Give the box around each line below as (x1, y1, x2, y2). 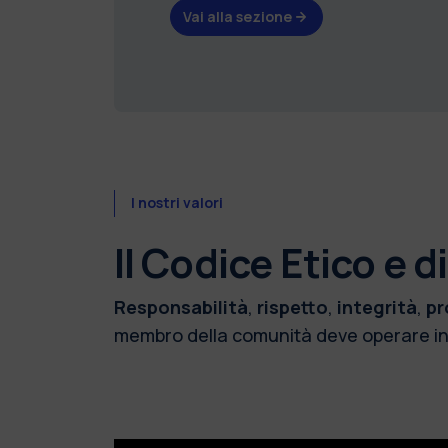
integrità (336, 294, 417, 319)
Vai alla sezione (182, 6, 292, 26)
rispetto (256, 294, 328, 319)
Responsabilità (113, 294, 248, 319)
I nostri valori (130, 193, 223, 213)
